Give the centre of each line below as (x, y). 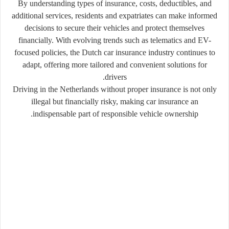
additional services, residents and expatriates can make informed (114, 15)
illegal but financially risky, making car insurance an (114, 101)
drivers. (116, 77)
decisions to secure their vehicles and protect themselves (114, 28)
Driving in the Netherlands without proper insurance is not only (114, 89)
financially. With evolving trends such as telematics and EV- (114, 40)
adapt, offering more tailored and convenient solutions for (114, 64)
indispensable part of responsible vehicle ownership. (116, 113)
